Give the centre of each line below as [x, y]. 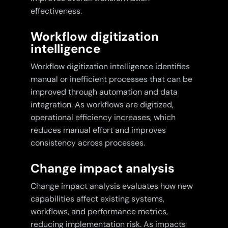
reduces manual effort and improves [98, 130]
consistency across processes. [88, 143]
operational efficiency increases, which [103, 118]
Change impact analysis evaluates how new [111, 186]
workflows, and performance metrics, [99, 212]
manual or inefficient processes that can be [111, 79]
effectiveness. [56, 11]
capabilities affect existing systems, [97, 199]
